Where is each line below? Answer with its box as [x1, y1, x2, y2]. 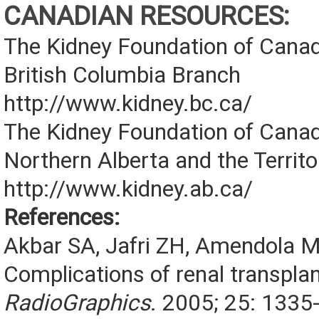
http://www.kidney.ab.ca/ [4, 176, 253, 203]
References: [4, 204, 120, 231]
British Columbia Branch [4, 62, 241, 89]
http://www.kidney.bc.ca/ [4, 90, 252, 117]
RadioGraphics [4, 290, 150, 317]
